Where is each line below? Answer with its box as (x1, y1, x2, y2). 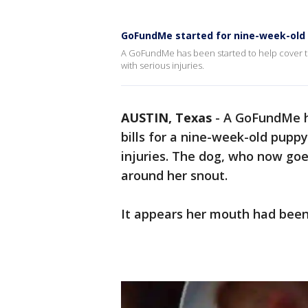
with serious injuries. (121, 59, 204, 71)
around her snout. (121, 167, 231, 184)
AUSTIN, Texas (121, 109, 212, 126)
